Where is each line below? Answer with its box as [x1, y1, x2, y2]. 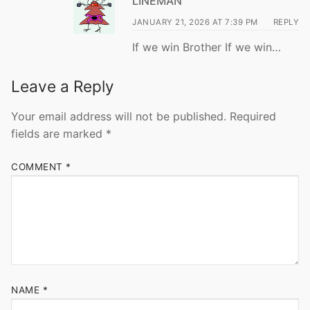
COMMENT [11, 161, 66, 173]
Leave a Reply [11, 77, 114, 96]
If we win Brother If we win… [132, 40, 281, 55]
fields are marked [11, 126, 106, 140]
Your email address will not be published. [11, 109, 226, 123]
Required [230, 109, 276, 123]
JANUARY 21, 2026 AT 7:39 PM [132, 17, 258, 28]
